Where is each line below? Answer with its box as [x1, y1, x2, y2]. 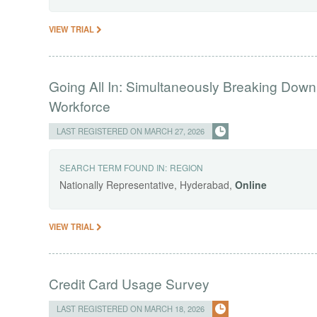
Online [235, 177, 267, 192]
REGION [170, 161, 204, 174]
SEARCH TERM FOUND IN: [59, 161, 168, 174]
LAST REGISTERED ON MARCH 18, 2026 [57, 302, 205, 314]
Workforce [49, 96, 111, 116]
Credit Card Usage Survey [49, 273, 210, 293]
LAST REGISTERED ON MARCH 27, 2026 [57, 125, 205, 137]
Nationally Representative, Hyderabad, [59, 177, 236, 192]
